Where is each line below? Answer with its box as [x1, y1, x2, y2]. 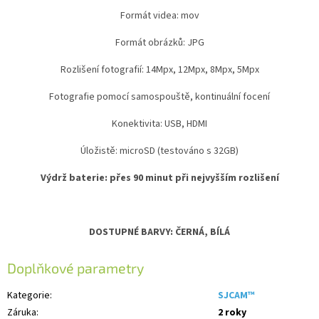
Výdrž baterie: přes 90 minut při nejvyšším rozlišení [40, 170, 279, 185]
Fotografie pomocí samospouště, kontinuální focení [49, 89, 270, 104]
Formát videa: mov [120, 8, 199, 23]
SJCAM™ [218, 288, 255, 303]
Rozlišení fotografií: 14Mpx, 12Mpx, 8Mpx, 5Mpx [60, 62, 259, 77]
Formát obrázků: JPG [115, 35, 204, 50]
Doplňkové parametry [7, 258, 144, 276]
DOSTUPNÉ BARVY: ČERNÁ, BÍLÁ [89, 224, 230, 239]
